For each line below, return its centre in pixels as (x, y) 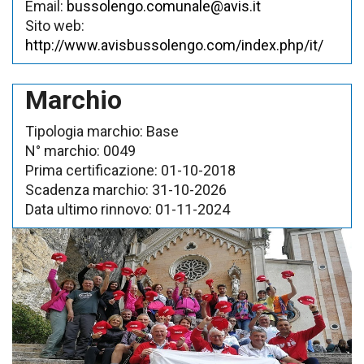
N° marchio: (63, 151)
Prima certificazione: (91, 170)
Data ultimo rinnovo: (89, 209)
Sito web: (55, 26)
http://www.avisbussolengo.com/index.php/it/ (174, 45)
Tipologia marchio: (84, 131)
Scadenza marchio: (87, 190)
